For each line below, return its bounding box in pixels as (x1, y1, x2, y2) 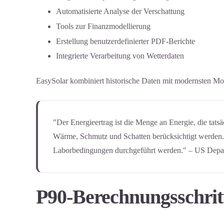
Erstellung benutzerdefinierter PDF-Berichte (56, 36, 195, 45)
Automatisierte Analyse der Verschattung (56, 6, 184, 15)
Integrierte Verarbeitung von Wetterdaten (56, 51, 184, 60)
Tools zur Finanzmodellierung (56, 21, 150, 30)
